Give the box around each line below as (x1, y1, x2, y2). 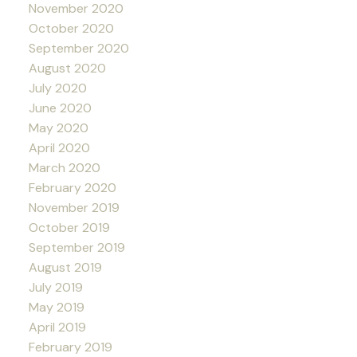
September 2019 (28, 239, 125, 257)
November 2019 (28, 199, 120, 217)
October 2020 (28, 20, 114, 37)
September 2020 (28, 40, 129, 57)
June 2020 (28, 100, 92, 117)
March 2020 (28, 159, 100, 177)
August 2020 (28, 60, 106, 77)
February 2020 (28, 179, 116, 197)
